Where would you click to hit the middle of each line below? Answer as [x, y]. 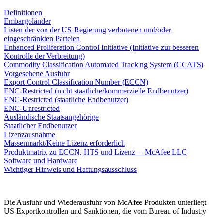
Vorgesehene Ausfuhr [37, 74]
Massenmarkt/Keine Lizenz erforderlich [64, 143]
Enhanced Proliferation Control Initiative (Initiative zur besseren [101, 47]
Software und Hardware [41, 161]
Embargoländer [27, 21]
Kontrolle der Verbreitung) [44, 56]
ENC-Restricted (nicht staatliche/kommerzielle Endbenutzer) [96, 91]
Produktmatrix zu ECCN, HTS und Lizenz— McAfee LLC [95, 152]
